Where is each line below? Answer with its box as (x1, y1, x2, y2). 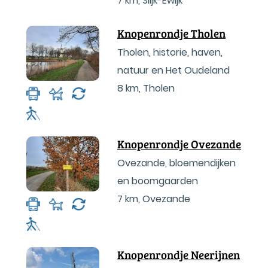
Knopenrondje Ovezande (117, 136, 241, 151)
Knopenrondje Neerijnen (117, 247, 240, 262)
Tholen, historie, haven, (117, 45, 223, 59)
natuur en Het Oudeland (117, 63, 230, 77)
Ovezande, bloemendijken (117, 156, 236, 170)
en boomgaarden (117, 174, 198, 188)
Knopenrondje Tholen (117, 26, 226, 41)
